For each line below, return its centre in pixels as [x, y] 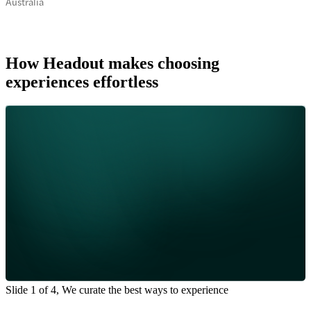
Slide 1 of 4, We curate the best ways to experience [117, 290]
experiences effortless [82, 82]
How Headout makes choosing [112, 64]
